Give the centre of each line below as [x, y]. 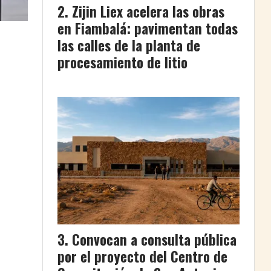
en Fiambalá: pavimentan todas [148, 28]
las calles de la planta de [129, 45]
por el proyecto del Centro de [142, 257]
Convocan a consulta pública [154, 240]
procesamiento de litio [122, 62]
